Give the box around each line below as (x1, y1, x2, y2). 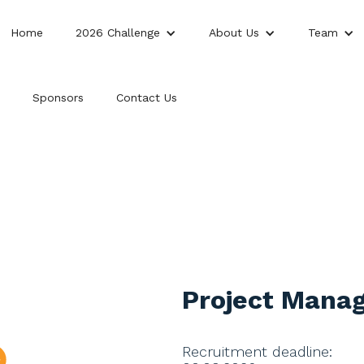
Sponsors (32, 91, 84, 104)
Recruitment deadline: (182, 343, 332, 361)
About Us (209, 26, 259, 39)
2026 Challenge (76, 26, 160, 39)
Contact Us (116, 91, 177, 104)
